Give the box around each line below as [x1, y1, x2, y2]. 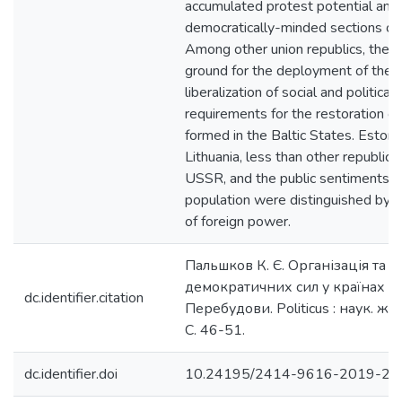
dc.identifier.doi [24, 364, 118, 384]
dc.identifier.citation [24, 288, 144, 308]
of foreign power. [185, 212, 291, 232]
